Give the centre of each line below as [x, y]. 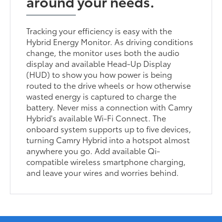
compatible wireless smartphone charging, [106, 161]
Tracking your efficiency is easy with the [99, 30]
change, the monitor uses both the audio [103, 52]
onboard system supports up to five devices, [109, 128]
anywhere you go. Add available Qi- [93, 150]
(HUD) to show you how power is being [99, 74]
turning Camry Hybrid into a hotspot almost [108, 139]
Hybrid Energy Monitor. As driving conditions [110, 41]
